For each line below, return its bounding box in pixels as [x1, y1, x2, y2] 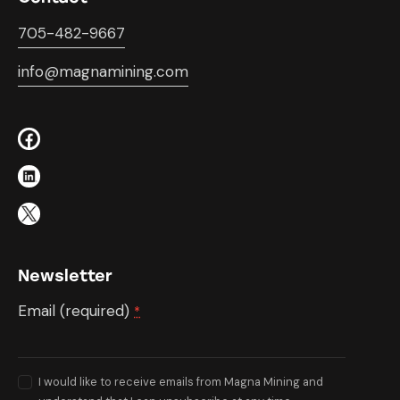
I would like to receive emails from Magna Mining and [38, 373, 324, 389]
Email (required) [18, 300, 134, 321]
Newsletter [18, 265, 112, 286]
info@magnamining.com [18, 62, 188, 82]
